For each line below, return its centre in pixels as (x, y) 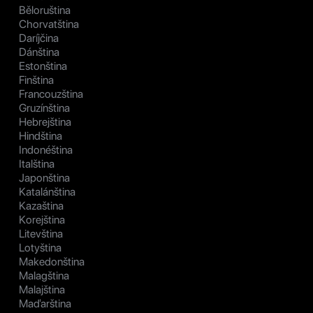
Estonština (43, 66)
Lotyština (40, 248)
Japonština (44, 178)
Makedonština (52, 262)
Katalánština (47, 192)
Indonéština (46, 150)
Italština (37, 164)
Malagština (44, 276)
